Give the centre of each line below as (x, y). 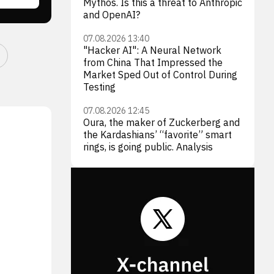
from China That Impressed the (153, 62)
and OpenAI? (112, 15)
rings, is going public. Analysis (148, 147)
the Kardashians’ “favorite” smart (157, 135)
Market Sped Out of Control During (160, 75)
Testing (99, 87)
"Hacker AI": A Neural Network (152, 50)
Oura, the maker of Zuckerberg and (161, 122)
